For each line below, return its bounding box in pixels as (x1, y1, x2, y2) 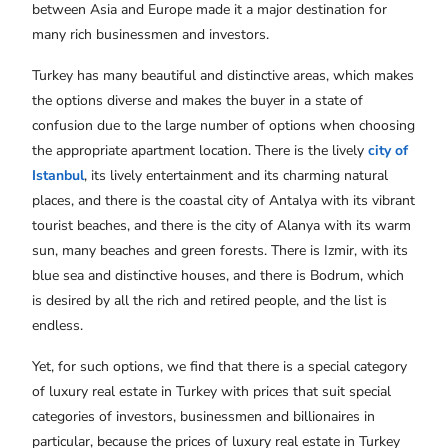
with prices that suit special (221, 382, 391, 402)
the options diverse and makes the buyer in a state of (32, 91, 363, 111)
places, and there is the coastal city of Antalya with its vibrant (32, 191, 415, 211)
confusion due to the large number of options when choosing (32, 116, 415, 136)
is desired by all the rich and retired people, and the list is (32, 291, 387, 311)
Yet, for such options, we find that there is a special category (32, 357, 407, 377)
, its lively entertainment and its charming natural (84, 166, 388, 186)
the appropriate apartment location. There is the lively (32, 141, 368, 161)
